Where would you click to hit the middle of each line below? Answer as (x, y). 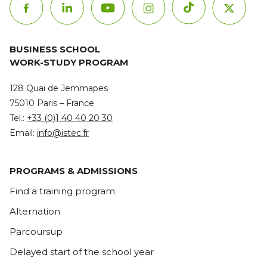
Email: (23, 133)
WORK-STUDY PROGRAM (69, 63)
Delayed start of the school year (82, 252)
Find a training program (62, 191)
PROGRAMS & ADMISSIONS (74, 171)
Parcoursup (36, 232)
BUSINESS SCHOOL (55, 49)
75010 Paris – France (52, 103)
